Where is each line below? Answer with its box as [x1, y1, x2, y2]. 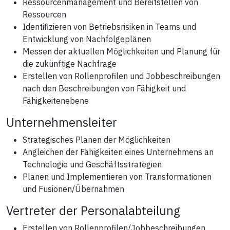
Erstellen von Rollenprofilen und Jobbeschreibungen [23, 70, 220, 81]
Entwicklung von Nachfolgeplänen [23, 33, 151, 44]
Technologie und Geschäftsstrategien [23, 159, 162, 169]
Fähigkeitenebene [23, 95, 89, 106]
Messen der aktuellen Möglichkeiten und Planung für [23, 46, 220, 56]
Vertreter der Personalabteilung [6, 202, 180, 218]
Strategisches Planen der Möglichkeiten [23, 134, 170, 145]
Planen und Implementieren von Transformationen [23, 171, 212, 182]
